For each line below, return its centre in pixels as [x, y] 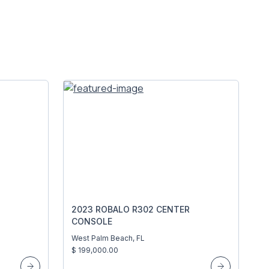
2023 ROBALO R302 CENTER [131, 209]
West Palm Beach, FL [108, 238]
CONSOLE [92, 221]
